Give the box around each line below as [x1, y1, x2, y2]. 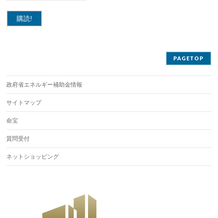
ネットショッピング [6, 153, 59, 160]
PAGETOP [173, 55, 204, 61]
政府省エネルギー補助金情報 [6, 81, 83, 88]
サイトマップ [6, 99, 42, 106]
